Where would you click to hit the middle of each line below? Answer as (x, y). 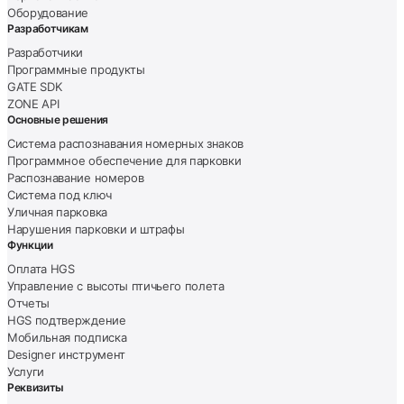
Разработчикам (48, 29)
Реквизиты (36, 388)
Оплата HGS (41, 269)
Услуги (26, 372)
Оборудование (48, 13)
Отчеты (29, 303)
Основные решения (58, 120)
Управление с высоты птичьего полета (116, 286)
